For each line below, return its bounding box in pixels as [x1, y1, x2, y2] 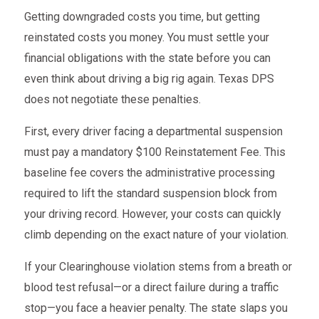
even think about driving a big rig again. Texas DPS [23, 72, 274, 86]
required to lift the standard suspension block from [23, 187, 277, 201]
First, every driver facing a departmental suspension [23, 125, 283, 139]
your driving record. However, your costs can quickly [23, 207, 281, 221]
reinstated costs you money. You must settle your [23, 31, 269, 45]
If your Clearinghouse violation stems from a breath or [23, 260, 292, 274]
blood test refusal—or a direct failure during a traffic [23, 281, 278, 295]
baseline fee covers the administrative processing [23, 166, 275, 180]
